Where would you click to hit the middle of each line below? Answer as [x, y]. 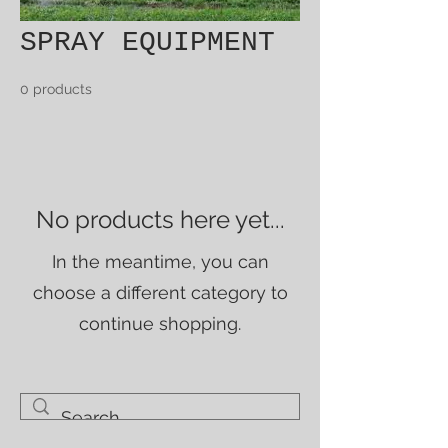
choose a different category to [160, 292]
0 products [56, 89]
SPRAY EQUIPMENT [147, 42]
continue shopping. [160, 323]
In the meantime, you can [160, 261]
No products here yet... [160, 219]
